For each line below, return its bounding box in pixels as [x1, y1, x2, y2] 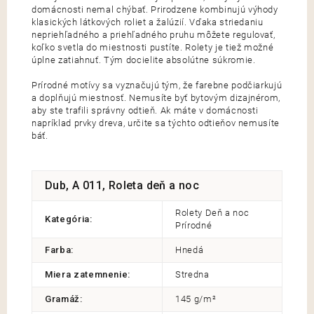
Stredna [175, 268, 210, 280]
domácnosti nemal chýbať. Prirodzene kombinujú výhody [32, 4, 278, 15]
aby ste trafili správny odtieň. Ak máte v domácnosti [32, 104, 259, 116]
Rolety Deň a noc [175, 207, 250, 218]
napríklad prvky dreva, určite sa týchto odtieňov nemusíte [32, 117, 280, 128]
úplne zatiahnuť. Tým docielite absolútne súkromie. [32, 54, 256, 65]
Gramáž [45, 293, 80, 304]
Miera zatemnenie [45, 268, 128, 280]
